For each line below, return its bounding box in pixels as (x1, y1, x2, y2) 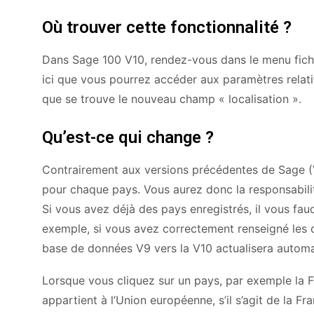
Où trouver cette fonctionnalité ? (42, 18, 292, 38)
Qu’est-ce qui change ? (42, 128, 214, 148)
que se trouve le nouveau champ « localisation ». (42, 92, 301, 107)
